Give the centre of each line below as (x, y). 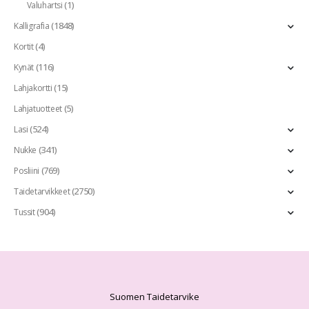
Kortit (24, 46)
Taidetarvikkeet (42, 191)
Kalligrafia (32, 26)
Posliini (27, 170)
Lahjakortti (33, 88)
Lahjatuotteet (38, 108)
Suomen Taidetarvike (154, 297)
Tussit (24, 212)
